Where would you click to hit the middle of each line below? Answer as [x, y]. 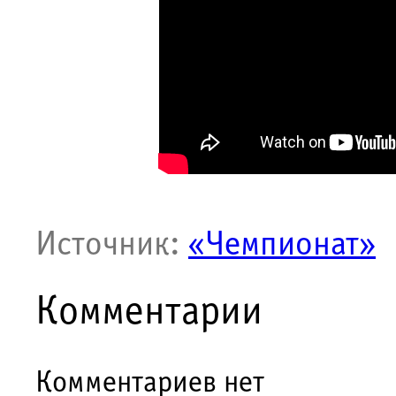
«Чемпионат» [282, 245]
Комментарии [149, 313]
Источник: [112, 245]
